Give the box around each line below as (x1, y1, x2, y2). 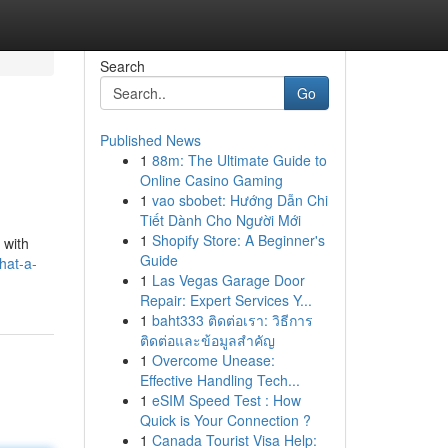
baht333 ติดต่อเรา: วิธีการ (151, 310, 313, 330)
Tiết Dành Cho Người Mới (139, 210, 301, 230)
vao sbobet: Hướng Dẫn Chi (151, 190, 328, 210)
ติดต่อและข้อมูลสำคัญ (139, 330, 275, 350)
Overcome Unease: (151, 350, 275, 370)
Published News (99, 130, 201, 150)
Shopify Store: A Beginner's (151, 230, 325, 250)
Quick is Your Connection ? (139, 410, 311, 430)
